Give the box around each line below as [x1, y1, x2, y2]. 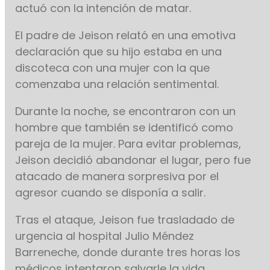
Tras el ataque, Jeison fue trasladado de [15, 212, 235, 228]
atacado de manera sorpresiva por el [15, 169, 219, 184]
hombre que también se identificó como [15, 120, 234, 136]
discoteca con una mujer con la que [15, 60, 210, 76]
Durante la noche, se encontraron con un [15, 104, 236, 119]
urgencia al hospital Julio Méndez [15, 228, 195, 244]
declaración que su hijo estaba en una [15, 44, 222, 60]
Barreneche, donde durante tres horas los [15, 245, 241, 260]
